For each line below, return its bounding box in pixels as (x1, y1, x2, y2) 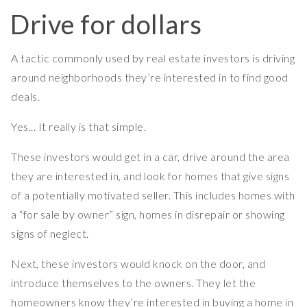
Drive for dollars (10, 8, 202, 40)
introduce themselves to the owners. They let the (11, 276, 256, 290)
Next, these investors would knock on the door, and (11, 257, 265, 271)
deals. (11, 90, 40, 103)
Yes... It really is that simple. (11, 120, 146, 134)
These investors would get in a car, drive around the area (11, 150, 290, 164)
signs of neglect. (11, 227, 89, 241)
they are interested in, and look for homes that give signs (11, 169, 289, 183)
